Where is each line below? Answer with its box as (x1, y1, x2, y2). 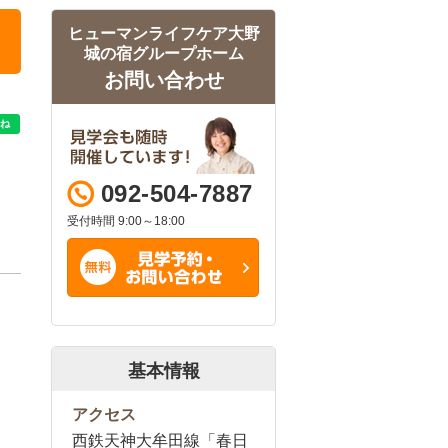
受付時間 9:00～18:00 (67, 214, 185, 228)
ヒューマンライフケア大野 (67, 25, 260, 42)
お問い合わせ (103, 69, 224, 91)
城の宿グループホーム (83, 45, 244, 62)
